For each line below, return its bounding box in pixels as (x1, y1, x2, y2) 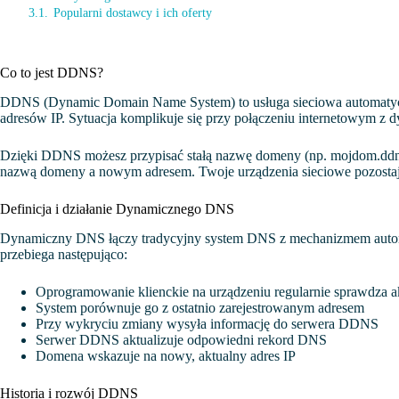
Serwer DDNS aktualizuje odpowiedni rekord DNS (36, 331, 327, 347)
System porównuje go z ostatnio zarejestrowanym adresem (36, 299, 364, 315)
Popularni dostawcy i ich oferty (53, 5, 212, 20)
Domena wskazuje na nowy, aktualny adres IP (36, 347, 296, 363)
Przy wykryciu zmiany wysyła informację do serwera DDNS (36, 315, 379, 331)
